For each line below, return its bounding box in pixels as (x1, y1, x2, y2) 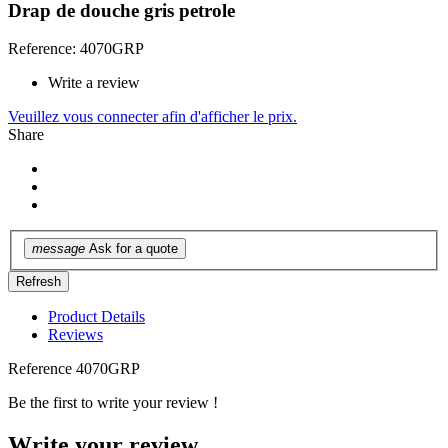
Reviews (48, 326, 103, 344)
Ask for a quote (89, 241, 178, 257)
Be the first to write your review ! (8, 394, 218, 412)
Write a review (48, 74, 140, 92)
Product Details (48, 308, 145, 326)
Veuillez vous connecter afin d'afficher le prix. (8, 108, 297, 126)
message (32, 241, 85, 257)
